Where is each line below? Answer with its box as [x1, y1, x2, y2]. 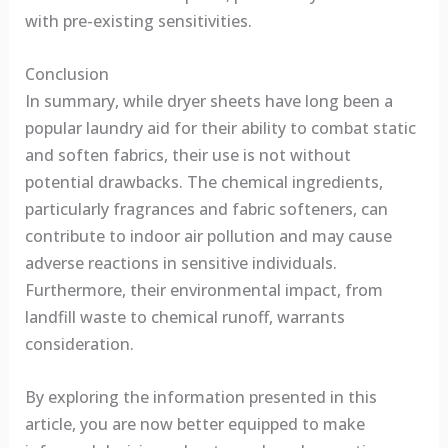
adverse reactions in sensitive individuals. [24, 251, 337, 274]
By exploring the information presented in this [24, 385, 377, 408]
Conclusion [24, 62, 109, 85]
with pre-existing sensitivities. [24, 10, 252, 33]
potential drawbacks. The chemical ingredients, [24, 170, 383, 193]
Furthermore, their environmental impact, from [24, 278, 383, 301]
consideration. [24, 332, 134, 355]
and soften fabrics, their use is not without [24, 143, 351, 166]
